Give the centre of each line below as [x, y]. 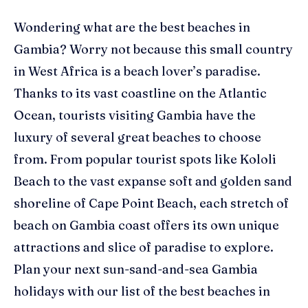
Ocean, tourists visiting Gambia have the [135, 115]
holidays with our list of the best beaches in [142, 291]
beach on [42, 225]
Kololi [258, 159]
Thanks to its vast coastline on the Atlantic [140, 93]
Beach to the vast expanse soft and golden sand [153, 181]
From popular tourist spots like [145, 159]
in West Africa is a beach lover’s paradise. [137, 71]
